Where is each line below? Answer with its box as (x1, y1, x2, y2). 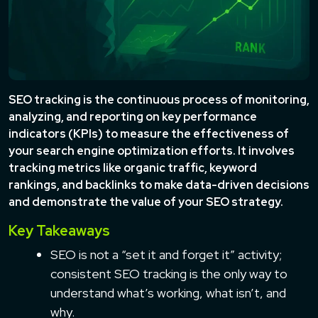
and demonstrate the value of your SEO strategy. (9, 194, 283, 209)
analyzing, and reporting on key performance (9, 109, 257, 124)
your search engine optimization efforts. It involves (9, 143, 295, 158)
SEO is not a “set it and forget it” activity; (50, 246, 282, 263)
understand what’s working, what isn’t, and (50, 284, 286, 301)
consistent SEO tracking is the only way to (50, 265, 287, 282)
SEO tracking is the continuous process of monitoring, (9, 92, 309, 107)
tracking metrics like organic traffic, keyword (9, 160, 257, 175)
